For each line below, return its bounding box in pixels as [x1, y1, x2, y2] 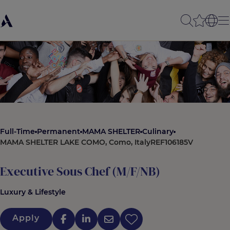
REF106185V [150, 138, 193, 147]
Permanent [37, 127, 80, 136]
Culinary [142, 127, 174, 136]
